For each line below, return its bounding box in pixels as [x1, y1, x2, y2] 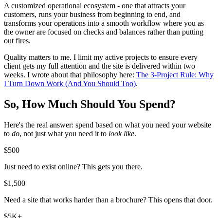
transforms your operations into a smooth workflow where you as [4, 19, 204, 28]
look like [109, 129, 134, 138]
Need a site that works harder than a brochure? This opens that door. [4, 196, 213, 204]
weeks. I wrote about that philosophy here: [4, 71, 134, 79]
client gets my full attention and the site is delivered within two [4, 62, 195, 71]
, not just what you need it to [19, 129, 109, 138]
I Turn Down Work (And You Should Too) [4, 79, 136, 88]
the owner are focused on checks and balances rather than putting [4, 28, 203, 36]
